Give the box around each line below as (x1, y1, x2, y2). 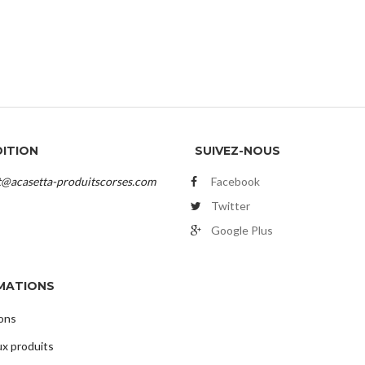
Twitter (211, 199, 250, 213)
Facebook (211, 174, 260, 189)
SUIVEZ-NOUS (195, 143, 280, 158)
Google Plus (211, 223, 273, 238)
